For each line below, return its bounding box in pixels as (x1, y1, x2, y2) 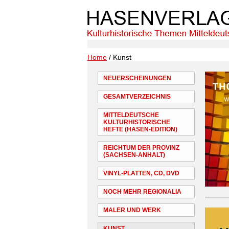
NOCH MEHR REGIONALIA (103, 188, 181, 195)
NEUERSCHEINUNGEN (103, 75, 171, 82)
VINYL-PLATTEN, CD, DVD (103, 170, 179, 177)
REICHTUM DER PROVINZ (103, 144, 179, 151)
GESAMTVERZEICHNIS (103, 93, 171, 100)
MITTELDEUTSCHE (103, 111, 159, 119)
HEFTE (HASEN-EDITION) (103, 126, 177, 133)
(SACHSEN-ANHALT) (103, 151, 165, 158)
